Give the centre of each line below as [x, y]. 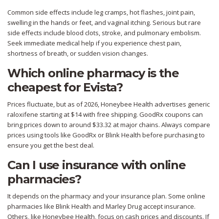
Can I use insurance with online [97, 165]
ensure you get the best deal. [51, 145]
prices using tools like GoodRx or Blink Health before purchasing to [106, 135]
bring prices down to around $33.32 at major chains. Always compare [109, 125]
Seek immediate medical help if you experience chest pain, [94, 43]
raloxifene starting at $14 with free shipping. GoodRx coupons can [105, 115]
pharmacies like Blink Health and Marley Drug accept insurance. [101, 207]
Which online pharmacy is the [93, 73]
